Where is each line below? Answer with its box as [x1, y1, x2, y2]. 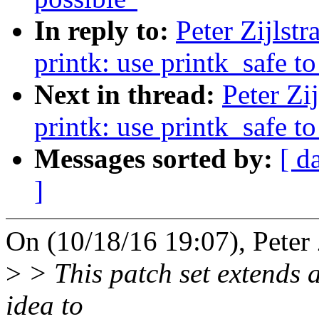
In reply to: [34, 15, 176, 46]
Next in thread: [34, 79, 222, 110]
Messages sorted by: [34, 143, 280, 174]
